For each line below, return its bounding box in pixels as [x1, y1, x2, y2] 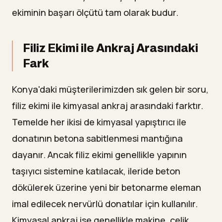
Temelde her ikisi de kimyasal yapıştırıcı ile [12, 116, 186, 128]
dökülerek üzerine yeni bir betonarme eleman [12, 181, 201, 194]
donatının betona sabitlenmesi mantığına [12, 132, 183, 145]
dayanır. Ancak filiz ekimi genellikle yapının [12, 149, 187, 161]
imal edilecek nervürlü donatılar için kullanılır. [12, 198, 198, 210]
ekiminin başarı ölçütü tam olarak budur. [12, 6, 178, 19]
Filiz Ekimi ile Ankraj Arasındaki [23, 42, 198, 55]
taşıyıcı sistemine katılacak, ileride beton [12, 165, 180, 177]
